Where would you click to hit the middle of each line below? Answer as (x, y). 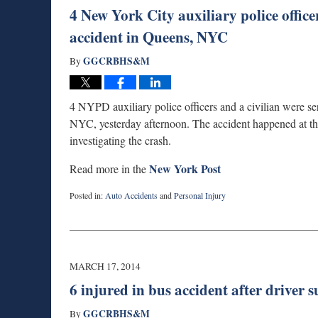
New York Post (183, 168)
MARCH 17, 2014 (105, 266)
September (87, 220)
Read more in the (108, 168)
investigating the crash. (120, 140)
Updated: (84, 207)
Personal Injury (200, 195)
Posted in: (86, 195)
